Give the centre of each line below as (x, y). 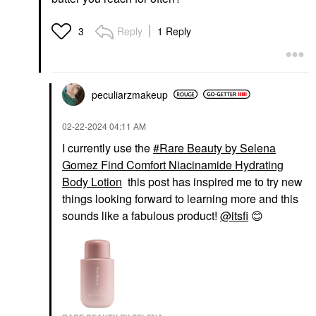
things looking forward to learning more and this (180, 198)
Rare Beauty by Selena (218, 147)
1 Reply (174, 31)
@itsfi (234, 215)
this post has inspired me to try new (214, 181)
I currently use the (108, 147)
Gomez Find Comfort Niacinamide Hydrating (173, 164)
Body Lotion (92, 181)
